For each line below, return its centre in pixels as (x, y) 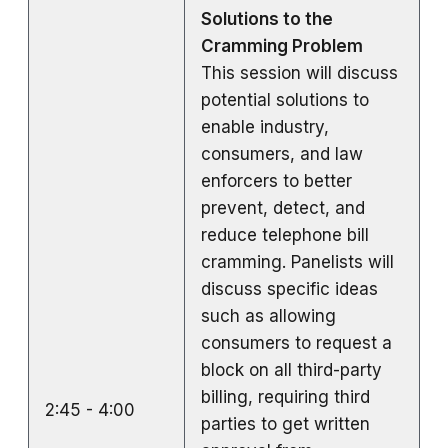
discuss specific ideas (289, 288)
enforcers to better (276, 180)
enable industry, (265, 126)
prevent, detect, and (283, 207)
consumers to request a (296, 342)
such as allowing (268, 315)
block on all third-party (291, 369)
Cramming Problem (282, 45)
